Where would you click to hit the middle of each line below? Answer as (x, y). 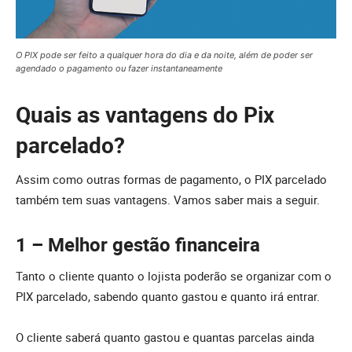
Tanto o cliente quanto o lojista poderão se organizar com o (174, 275)
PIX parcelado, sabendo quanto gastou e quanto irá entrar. (168, 296)
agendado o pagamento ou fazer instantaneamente (119, 68)
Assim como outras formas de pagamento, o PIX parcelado (171, 179)
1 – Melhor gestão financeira (138, 245)
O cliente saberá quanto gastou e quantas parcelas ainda (165, 337)
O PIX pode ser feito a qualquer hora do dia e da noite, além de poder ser (164, 55)
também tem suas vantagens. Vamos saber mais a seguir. (168, 199)
